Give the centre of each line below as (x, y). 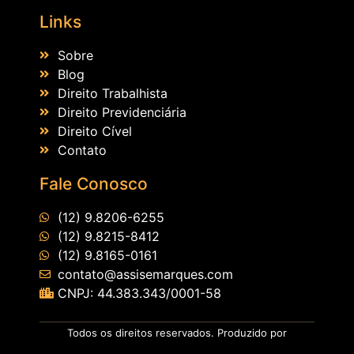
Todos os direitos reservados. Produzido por (177, 333)
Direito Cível (94, 132)
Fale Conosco (94, 184)
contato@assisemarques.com (145, 275)
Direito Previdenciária (122, 113)
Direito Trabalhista (112, 94)
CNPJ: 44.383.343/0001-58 (139, 294)
